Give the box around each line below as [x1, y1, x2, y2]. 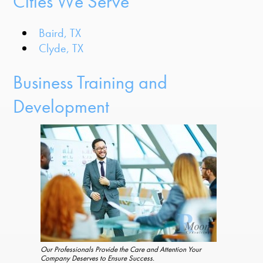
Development [13, 95, 110, 119]
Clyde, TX [39, 40, 84, 56]
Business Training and [13, 70, 168, 95]
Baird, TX [39, 25, 82, 41]
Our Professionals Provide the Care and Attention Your [41, 244, 201, 255]
